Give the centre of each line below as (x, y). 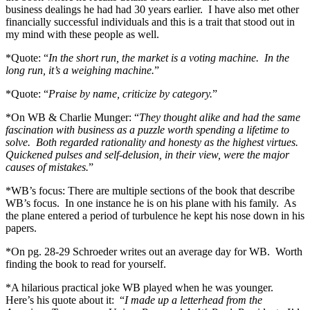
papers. (21, 228)
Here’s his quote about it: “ (65, 300)
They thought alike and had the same (220, 117)
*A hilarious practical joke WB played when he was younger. (141, 287)
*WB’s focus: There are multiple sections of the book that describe (150, 190)
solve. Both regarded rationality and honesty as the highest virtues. (153, 142)
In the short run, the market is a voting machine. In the (169, 57)
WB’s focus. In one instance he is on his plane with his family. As (151, 203)
